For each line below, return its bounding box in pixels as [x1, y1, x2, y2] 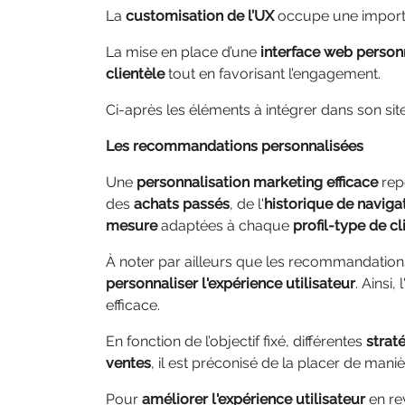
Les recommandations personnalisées [106, 137, 367, 155]
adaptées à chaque [157, 217, 293, 234]
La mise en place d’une [106, 43, 260, 61]
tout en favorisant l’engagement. [165, 65, 384, 82]
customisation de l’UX [126, 7, 274, 24]
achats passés [134, 195, 230, 212]
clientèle [106, 65, 165, 82]
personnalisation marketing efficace [137, 174, 378, 191]
